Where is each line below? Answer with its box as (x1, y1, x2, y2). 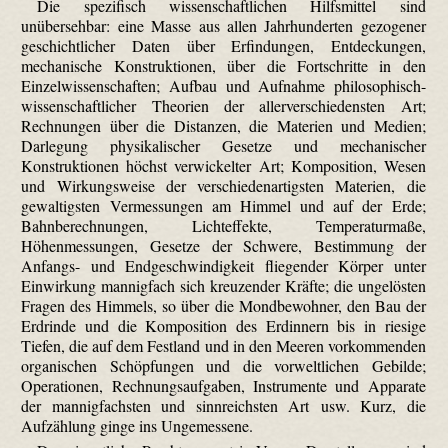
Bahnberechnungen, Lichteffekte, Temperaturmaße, (21, 215, 426, 237)
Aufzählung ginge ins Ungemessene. (21, 415, 254, 437)
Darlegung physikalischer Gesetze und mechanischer (21, 135, 426, 157)
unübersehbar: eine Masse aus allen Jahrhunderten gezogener (21, 15, 426, 37)
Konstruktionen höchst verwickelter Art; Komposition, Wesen (21, 155, 426, 177)
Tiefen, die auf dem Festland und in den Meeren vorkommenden (21, 335, 426, 357)
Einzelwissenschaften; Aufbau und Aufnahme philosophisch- (21, 75, 426, 97)
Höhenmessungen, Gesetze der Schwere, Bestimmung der (21, 235, 426, 257)
